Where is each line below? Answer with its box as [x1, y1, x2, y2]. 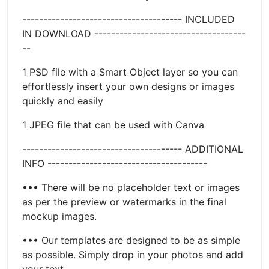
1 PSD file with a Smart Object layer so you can [22, 65, 238, 78]
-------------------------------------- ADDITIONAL [22, 142, 243, 155]
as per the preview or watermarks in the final [22, 195, 226, 208]
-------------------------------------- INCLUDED [22, 13, 235, 25]
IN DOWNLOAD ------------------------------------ [22, 27, 246, 40]
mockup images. [22, 210, 97, 222]
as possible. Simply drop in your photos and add [22, 248, 243, 261]
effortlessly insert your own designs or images [22, 80, 234, 92]
